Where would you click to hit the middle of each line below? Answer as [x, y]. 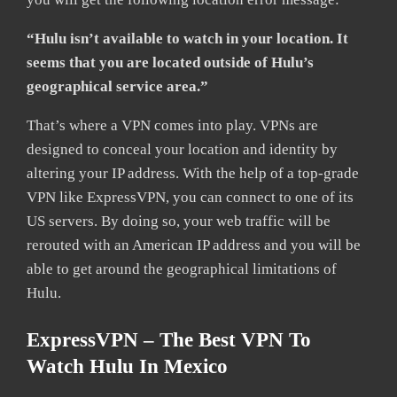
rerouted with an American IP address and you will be [194, 245]
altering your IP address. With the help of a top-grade [193, 174]
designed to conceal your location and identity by [182, 150]
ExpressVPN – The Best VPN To [169, 340]
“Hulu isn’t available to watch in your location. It [187, 39]
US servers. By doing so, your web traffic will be [179, 222]
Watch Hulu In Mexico [127, 367]
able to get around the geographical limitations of [182, 269]
